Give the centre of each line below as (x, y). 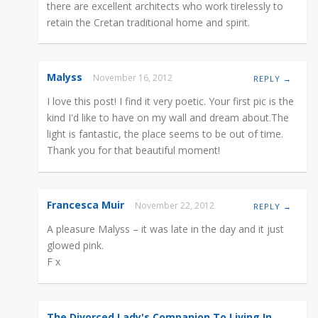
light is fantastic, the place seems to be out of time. (165, 134)
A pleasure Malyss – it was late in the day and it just (165, 229)
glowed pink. (75, 246)
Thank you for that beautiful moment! (133, 150)
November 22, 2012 (176, 206)
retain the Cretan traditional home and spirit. (148, 23)
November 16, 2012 (135, 78)
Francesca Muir (85, 205)
